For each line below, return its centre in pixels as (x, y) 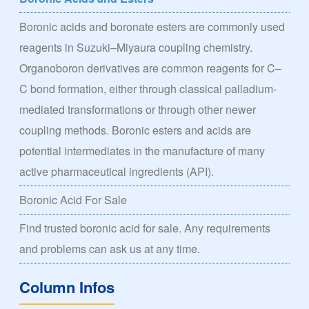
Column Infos (67, 287)
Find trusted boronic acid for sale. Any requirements (145, 228)
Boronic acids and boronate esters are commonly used (152, 27)
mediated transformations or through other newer (138, 110)
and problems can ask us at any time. (110, 249)
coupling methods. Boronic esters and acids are (136, 130)
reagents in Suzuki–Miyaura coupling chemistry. (136, 48)
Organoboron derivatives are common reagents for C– (151, 68)
